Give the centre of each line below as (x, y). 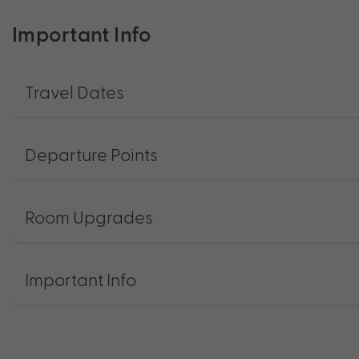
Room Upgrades (89, 216)
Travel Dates (75, 91)
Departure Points (91, 153)
